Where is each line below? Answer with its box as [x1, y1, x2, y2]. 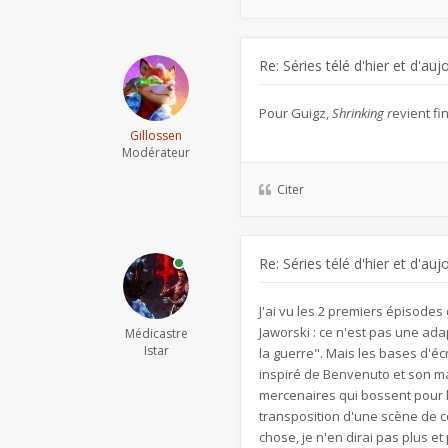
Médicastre [124, 325, 188, 342]
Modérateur [122, 144, 190, 161]
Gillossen [130, 127, 182, 144]
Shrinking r [332, 104, 392, 122]
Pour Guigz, [259, 104, 332, 122]
